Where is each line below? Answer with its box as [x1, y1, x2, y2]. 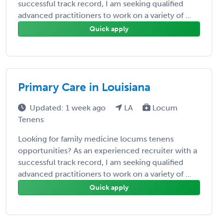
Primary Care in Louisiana [18, 80, 150, 94]
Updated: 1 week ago [30, 103, 108, 112]
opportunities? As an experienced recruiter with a [18, 145, 197, 155]
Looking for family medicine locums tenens [18, 134, 174, 144]
